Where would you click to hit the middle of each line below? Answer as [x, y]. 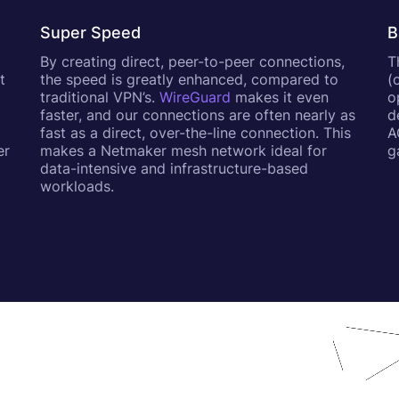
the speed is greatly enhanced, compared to [189, 79]
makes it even [279, 97]
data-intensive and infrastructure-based [174, 168]
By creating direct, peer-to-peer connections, [192, 61]
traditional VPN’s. [99, 97]
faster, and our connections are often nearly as [197, 115]
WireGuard [195, 97]
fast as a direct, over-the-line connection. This [195, 133]
